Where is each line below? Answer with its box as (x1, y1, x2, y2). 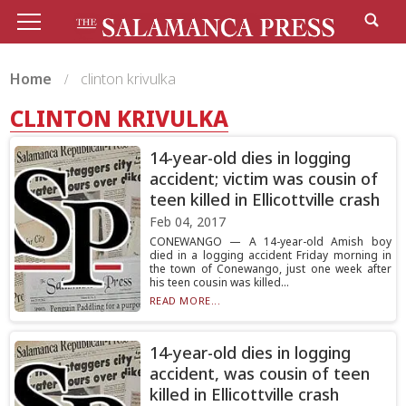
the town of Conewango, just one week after (149, 261, 391, 276)
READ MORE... (149, 294, 221, 307)
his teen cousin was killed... (149, 275, 289, 290)
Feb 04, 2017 (149, 213, 226, 230)
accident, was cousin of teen (149, 362, 370, 384)
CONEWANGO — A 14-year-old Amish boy (149, 234, 391, 249)
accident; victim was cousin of (149, 168, 378, 189)
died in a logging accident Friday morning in (149, 247, 391, 263)
